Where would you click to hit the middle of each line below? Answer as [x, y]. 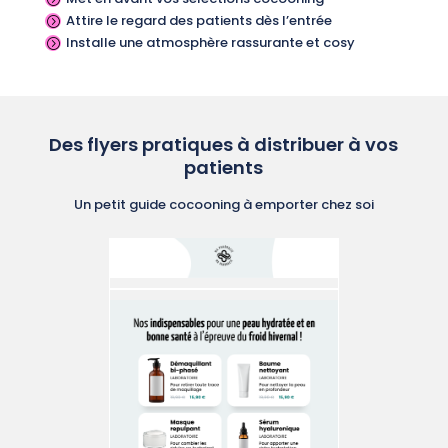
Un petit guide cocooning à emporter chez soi [223, 205]
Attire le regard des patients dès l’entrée [198, 21]
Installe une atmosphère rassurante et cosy [210, 43]
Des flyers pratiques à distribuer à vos [224, 145]
